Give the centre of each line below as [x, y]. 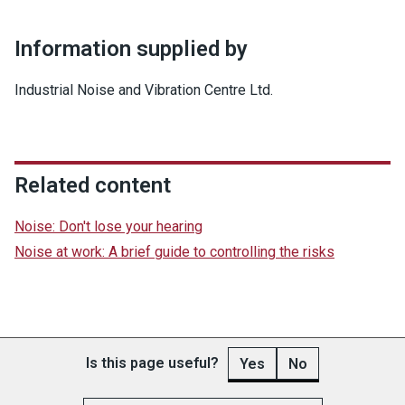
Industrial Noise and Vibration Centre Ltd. [144, 90]
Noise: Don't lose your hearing [108, 226]
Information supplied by [131, 49]
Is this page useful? [152, 363]
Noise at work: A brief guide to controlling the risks [174, 252]
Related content [93, 185]
